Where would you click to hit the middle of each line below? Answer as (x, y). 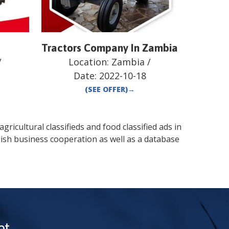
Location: (90, 62)
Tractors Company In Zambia (110, 48)
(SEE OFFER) (106, 89)
